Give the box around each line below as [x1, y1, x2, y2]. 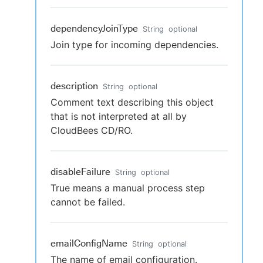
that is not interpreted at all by [50, 110, 187, 122]
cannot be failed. [50, 196, 125, 208]
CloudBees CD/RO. [50, 124, 133, 136]
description [50, 80, 98, 92]
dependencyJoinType [50, 23, 138, 34]
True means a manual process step [50, 182, 205, 194]
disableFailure [50, 166, 110, 177]
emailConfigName [50, 238, 127, 249]
